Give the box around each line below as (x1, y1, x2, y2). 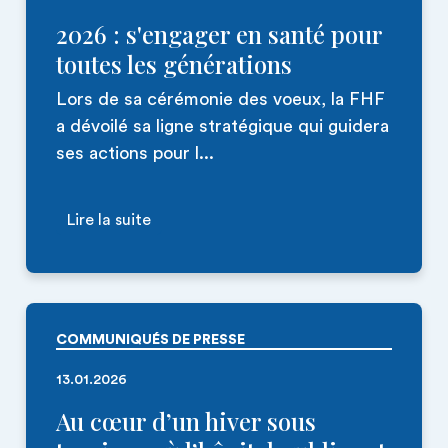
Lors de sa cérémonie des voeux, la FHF (56, 90, 385, 108)
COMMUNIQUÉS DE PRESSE (56, 333, 245, 347)
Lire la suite (67, 212, 151, 228)
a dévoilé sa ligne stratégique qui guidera (56, 117, 389, 135)
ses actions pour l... (56, 144, 214, 162)
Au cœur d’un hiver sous (56, 405, 316, 437)
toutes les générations (56, 48, 292, 80)
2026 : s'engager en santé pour (56, 18, 382, 50)
